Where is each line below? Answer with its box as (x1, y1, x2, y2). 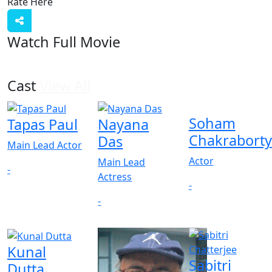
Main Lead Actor (7, 138, 82, 152)
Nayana (98, 114, 149, 134)
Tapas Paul (7, 114, 78, 134)
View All (39, 76, 90, 96)
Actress (98, 169, 132, 183)
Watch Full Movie (7, 32, 120, 52)
